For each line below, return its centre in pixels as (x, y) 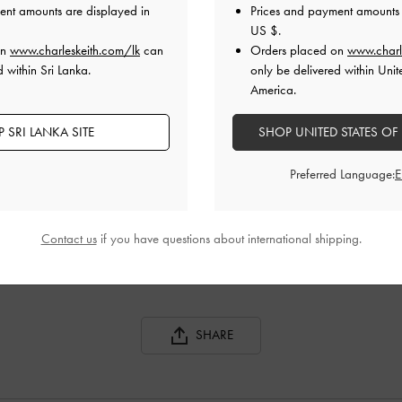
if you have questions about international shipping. (229, 239)
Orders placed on (299, 50)
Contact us (69, 239)
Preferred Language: (342, 174)
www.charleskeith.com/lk (75, 50)
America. (273, 90)
